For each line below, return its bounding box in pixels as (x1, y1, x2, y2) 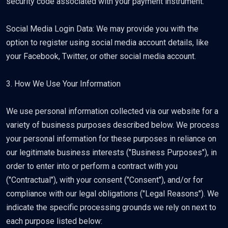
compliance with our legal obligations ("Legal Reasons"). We (6, 189, 219, 198)
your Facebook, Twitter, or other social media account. (6, 51, 196, 61)
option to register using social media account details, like (6, 38, 209, 47)
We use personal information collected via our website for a (6, 106, 218, 116)
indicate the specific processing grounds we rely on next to (6, 203, 216, 212)
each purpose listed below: (6, 216, 102, 226)
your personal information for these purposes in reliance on (6, 134, 216, 144)
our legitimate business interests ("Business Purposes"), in (6, 148, 217, 157)
